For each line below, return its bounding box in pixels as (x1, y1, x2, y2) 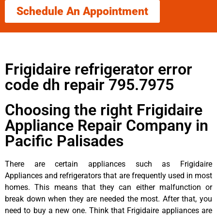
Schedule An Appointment (16, 4, 148, 18)
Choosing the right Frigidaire (5, 100, 202, 119)
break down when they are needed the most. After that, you (5, 194, 212, 203)
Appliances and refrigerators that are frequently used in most (5, 170, 212, 180)
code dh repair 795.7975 (5, 75, 174, 94)
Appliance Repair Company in (5, 116, 208, 135)
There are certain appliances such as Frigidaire (5, 159, 212, 169)
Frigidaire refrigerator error (5, 60, 192, 78)
